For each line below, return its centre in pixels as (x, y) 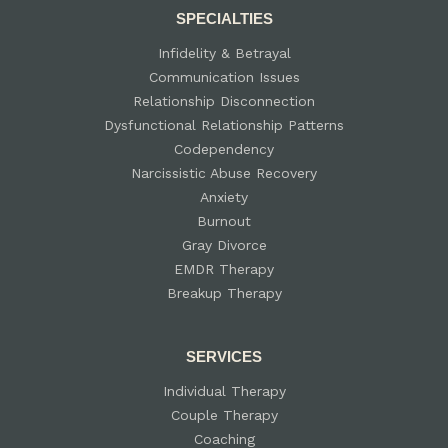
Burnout (224, 220)
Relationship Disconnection (224, 100)
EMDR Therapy (224, 268)
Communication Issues (224, 76)
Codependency (224, 148)
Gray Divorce (224, 244)
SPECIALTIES (224, 18)
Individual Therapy (224, 390)
